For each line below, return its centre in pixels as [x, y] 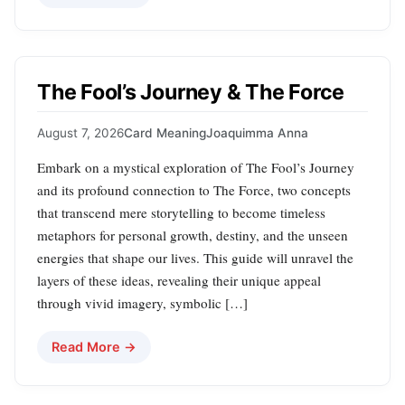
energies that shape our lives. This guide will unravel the [195, 257]
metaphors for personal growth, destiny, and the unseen [193, 235]
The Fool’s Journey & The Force [191, 93]
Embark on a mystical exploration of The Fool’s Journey [196, 167]
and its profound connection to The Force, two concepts [194, 189]
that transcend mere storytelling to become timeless [181, 212]
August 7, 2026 [80, 132]
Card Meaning [165, 132]
